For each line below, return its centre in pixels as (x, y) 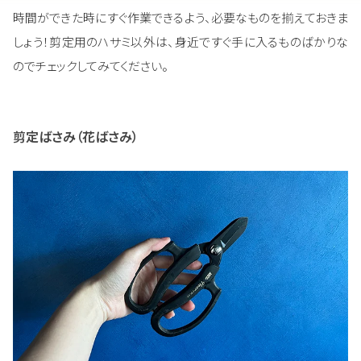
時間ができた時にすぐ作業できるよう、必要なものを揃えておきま (180, 17)
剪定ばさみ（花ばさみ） (76, 136)
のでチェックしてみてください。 (91, 65)
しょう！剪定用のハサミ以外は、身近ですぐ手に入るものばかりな (180, 41)
